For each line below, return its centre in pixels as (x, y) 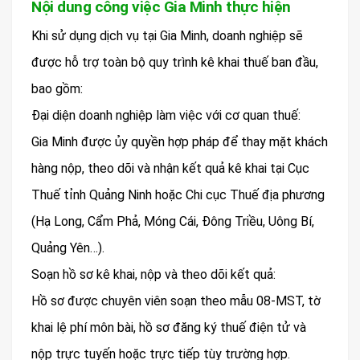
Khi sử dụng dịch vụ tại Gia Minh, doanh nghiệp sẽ (167, 36)
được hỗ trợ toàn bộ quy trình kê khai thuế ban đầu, (175, 63)
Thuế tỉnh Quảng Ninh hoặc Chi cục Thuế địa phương (178, 195)
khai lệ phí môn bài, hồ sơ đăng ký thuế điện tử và (169, 328)
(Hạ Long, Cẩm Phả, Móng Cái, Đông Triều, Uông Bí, (173, 222)
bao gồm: (57, 89)
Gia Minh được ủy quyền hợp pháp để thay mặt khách (180, 142)
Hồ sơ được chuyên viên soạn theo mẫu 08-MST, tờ (176, 301)
